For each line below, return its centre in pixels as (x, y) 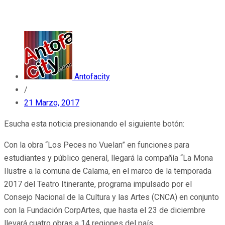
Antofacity (92, 77)
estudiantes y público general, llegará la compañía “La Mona (108, 158)
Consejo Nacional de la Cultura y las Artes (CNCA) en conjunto (111, 197)
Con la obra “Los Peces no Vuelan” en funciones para (97, 145)
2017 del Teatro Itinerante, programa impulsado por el (98, 184)
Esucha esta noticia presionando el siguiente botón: (94, 124)
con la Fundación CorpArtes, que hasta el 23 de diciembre (105, 210)
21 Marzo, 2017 (52, 103)
